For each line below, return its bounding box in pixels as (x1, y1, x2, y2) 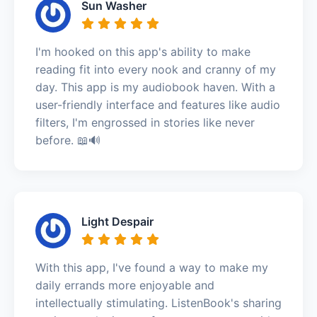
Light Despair (81, 214, 154, 229)
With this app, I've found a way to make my (35, 260, 268, 275)
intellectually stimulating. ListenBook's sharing (35, 295, 282, 310)
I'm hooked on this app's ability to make (35, 44, 250, 59)
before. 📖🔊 (35, 132, 100, 147)
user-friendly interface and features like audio (35, 97, 280, 112)
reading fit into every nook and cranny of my (35, 62, 276, 76)
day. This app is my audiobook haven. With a (35, 79, 275, 94)
